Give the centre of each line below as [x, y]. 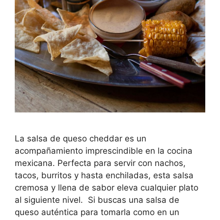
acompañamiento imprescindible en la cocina [104, 151]
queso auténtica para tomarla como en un [97, 212]
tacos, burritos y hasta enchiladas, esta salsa [104, 175]
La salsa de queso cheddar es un [81, 138]
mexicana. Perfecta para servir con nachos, [100, 163]
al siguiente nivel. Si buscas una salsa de [97, 200]
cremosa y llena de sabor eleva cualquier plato [107, 187]
